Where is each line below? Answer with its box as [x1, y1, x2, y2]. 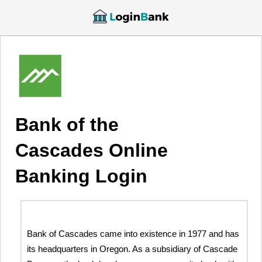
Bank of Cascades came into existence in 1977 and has [27, 229, 240, 239]
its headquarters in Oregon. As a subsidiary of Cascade [27, 244, 238, 254]
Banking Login [15, 166, 147, 187]
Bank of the [15, 114, 119, 135]
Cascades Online [15, 140, 168, 161]
